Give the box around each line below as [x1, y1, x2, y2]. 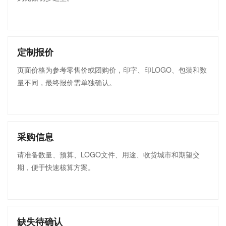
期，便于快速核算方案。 [17, 162, 95, 172]
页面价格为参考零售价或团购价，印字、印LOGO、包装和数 [17, 65, 207, 75]
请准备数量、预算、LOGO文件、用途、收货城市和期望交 [17, 149, 200, 159]
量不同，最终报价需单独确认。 [17, 77, 116, 87]
